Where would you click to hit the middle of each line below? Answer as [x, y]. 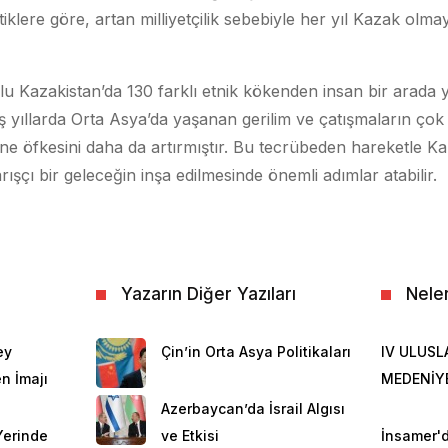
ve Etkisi [190, 436]
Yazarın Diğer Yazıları [209, 294]
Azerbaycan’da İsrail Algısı [253, 409]
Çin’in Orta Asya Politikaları [256, 352]
